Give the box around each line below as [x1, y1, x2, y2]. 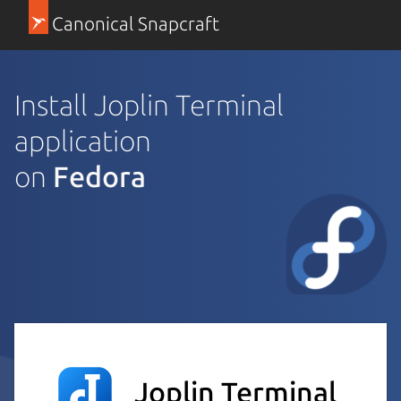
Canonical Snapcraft [51, 13, 219, 34]
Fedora [53, 159, 146, 192]
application [14, 124, 151, 157]
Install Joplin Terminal [14, 88, 284, 121]
